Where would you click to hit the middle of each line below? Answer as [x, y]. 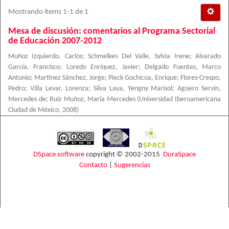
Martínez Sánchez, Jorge [70, 78]
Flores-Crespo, [201, 78]
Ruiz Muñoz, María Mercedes [93, 99]
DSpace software [59, 155]
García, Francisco [34, 67]
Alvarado [208, 56]
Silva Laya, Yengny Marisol [133, 89]
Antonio [19, 78]
